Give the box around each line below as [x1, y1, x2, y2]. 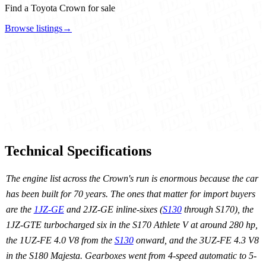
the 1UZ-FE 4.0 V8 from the [5, 235, 115, 246]
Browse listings [5, 23, 62, 34]
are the [5, 204, 34, 215]
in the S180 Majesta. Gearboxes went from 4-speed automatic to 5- [5, 251, 256, 261]
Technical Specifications [5, 143, 151, 159]
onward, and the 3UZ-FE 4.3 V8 [133, 235, 259, 246]
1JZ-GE [33, 204, 64, 215]
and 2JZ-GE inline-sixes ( [64, 204, 163, 215]
